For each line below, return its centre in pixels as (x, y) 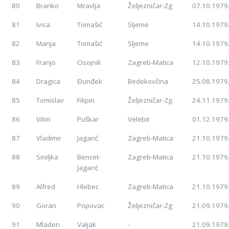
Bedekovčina (148, 82)
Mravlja (89, 6)
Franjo (46, 63)
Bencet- (89, 157)
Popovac (91, 206)
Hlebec (88, 187)
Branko (48, 6)
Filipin (86, 100)
